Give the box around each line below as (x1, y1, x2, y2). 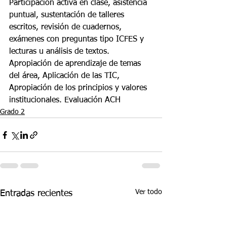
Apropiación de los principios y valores (9, 84, 149, 92)
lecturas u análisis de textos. (9, 48, 112, 56)
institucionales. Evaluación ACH (9, 96, 121, 104)
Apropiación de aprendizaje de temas (9, 60, 143, 68)
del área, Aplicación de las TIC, (9, 72, 122, 80)
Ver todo (135, 188, 162, 196)
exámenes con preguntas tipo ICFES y (9, 35, 146, 44)
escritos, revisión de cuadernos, (9, 23, 124, 31)
